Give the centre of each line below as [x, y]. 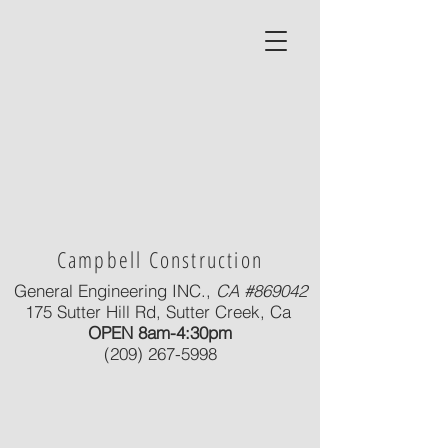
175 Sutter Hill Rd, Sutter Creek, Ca [160, 311]
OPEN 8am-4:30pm [160, 332]
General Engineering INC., [114, 290]
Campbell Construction [160, 259]
